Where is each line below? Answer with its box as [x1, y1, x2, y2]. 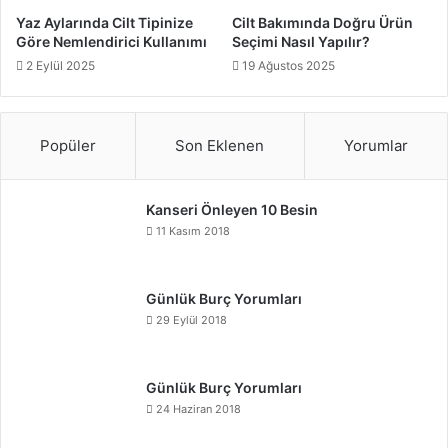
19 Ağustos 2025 [242, 58, 335, 74]
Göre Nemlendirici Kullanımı [16, 33, 207, 51]
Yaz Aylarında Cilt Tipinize [16, 14, 193, 32]
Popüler [40, 136, 97, 156]
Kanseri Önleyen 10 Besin [146, 201, 318, 219]
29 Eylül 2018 [156, 313, 227, 328]
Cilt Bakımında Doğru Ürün [232, 14, 413, 32]
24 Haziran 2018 [156, 402, 241, 417]
